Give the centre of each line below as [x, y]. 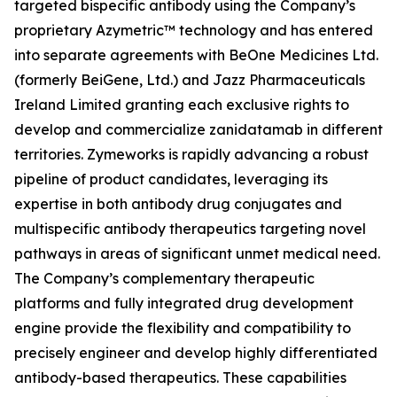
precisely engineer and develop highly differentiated [196, 353]
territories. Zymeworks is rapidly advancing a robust [191, 154]
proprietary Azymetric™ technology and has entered [194, 30]
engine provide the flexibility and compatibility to [183, 328]
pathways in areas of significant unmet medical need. [197, 253]
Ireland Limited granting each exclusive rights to [182, 105]
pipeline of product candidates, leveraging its [171, 179]
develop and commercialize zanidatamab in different [198, 129]
